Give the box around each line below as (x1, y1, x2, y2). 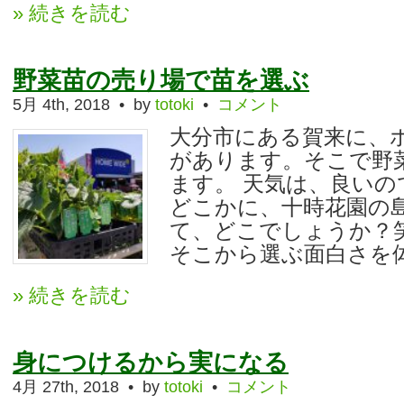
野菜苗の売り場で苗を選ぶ (13, 67, 309, 94)
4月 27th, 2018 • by (13, 378, 164, 396)
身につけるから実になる (13, 349, 289, 376)
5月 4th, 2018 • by (13, 96, 155, 114)
